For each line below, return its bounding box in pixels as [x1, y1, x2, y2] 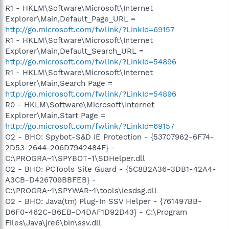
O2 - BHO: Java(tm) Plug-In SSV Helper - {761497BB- [5, 197, 202, 206]
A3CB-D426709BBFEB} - [5, 175, 96, 185]
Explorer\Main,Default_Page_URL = [5, 14, 135, 24]
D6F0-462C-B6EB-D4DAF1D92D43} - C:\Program [5, 208, 187, 217]
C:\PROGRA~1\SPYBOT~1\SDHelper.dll [5, 154, 145, 163]
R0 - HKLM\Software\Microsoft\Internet [5, 100, 154, 109]
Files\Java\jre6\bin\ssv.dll [5, 218, 101, 227]
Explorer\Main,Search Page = [5, 79, 112, 88]
